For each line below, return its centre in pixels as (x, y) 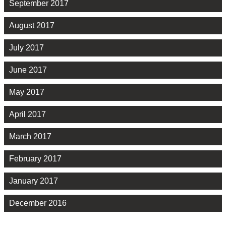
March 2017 (30, 137)
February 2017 (35, 159)
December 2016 (38, 203)
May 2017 (27, 92)
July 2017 (26, 48)
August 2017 (32, 26)
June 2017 (28, 70)
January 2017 (34, 181)
